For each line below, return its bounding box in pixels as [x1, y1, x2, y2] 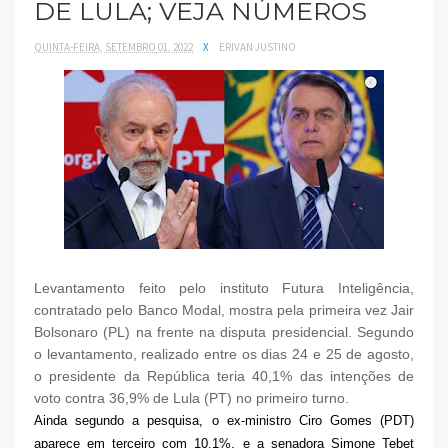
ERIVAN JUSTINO [219, 39, 296, 54]
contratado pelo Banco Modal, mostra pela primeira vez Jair [34, 301, 414, 318]
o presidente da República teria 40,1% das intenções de [34, 367, 414, 384]
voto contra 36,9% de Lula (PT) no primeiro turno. [34, 389, 349, 406]
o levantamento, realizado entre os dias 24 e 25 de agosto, [34, 345, 414, 362]
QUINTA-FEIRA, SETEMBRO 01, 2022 [34, 39, 193, 54]
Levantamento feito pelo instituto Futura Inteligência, [34, 279, 414, 296]
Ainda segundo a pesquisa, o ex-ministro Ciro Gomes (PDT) [34, 412, 414, 428]
